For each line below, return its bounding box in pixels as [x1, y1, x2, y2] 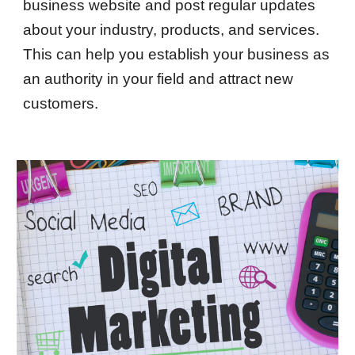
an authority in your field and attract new [23, 71, 294, 87]
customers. [23, 95, 99, 112]
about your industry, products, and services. [23, 21, 320, 38]
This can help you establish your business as [23, 46, 330, 63]
